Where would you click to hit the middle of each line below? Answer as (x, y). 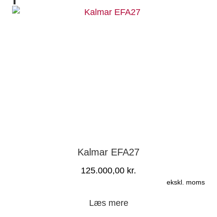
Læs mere (108, 203)
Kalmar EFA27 (108, 152)
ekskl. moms (186, 182)
